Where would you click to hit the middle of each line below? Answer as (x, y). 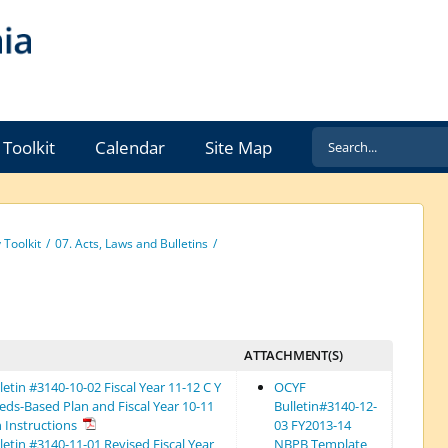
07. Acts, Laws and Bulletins (131, 244)
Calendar (129, 147)
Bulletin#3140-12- (325, 406)
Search (337, 141)
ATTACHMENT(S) (293, 355)
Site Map (238, 147)
